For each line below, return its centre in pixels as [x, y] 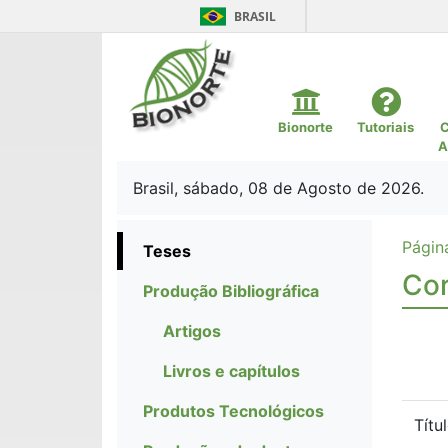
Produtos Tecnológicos [233, 411]
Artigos [192, 331]
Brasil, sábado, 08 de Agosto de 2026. [278, 188]
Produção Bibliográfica [231, 291]
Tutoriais [385, 127]
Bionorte [305, 127]
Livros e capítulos [231, 371]
